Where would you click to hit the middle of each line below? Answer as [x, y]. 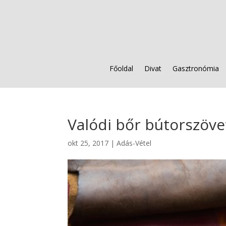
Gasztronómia [196, 68]
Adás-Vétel [134, 143]
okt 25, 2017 [88, 143]
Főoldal [121, 68]
